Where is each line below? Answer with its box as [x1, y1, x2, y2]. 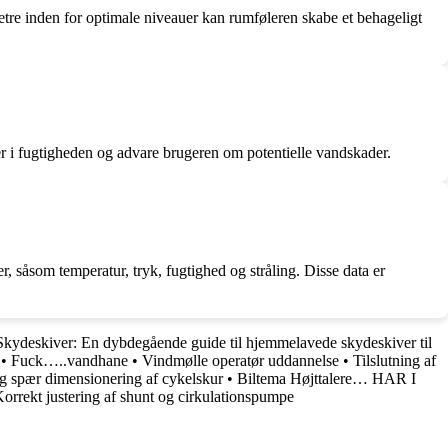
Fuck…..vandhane [11, 351, 128, 369]
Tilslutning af [353, 351, 436, 369]
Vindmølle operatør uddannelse [142, 351, 339, 369]
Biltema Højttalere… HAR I [237, 369, 416, 387]
